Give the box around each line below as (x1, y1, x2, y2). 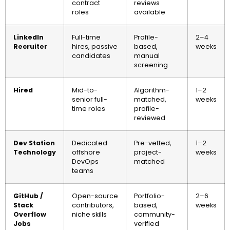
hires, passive (72, 42, 118, 51)
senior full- (72, 95, 107, 104)
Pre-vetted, (134, 139, 171, 148)
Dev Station (13, 139, 55, 148)
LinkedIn (13, 33, 44, 42)
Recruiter (13, 42, 47, 51)
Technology (13, 148, 56, 157)
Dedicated (72, 139, 107, 148)
